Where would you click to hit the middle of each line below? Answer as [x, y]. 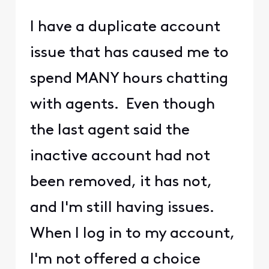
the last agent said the [110, 130]
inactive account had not [120, 156]
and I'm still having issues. [124, 208]
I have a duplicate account [125, 27]
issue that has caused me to [129, 53]
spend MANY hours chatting [129, 79]
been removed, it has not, [121, 182]
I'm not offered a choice [115, 259]
